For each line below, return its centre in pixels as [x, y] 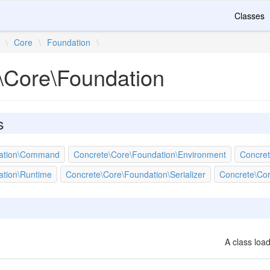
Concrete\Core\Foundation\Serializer [135, 174]
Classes [250, 16]
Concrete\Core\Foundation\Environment [149, 154]
